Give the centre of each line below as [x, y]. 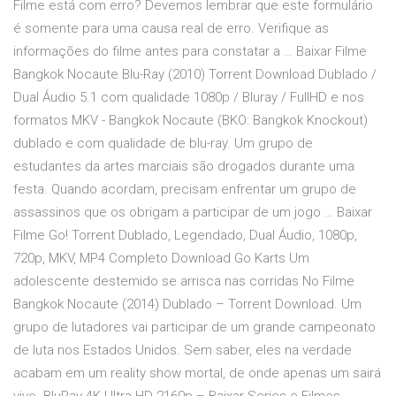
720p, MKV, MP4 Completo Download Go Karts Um [161, 259]
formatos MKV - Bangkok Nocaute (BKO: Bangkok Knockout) [190, 121]
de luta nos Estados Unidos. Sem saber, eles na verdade [183, 350]
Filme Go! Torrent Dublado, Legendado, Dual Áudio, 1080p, [185, 236]
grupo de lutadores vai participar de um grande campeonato [194, 327]
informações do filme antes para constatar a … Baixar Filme [190, 52]
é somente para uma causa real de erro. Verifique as [171, 29]
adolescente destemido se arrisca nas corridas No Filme [184, 282]
